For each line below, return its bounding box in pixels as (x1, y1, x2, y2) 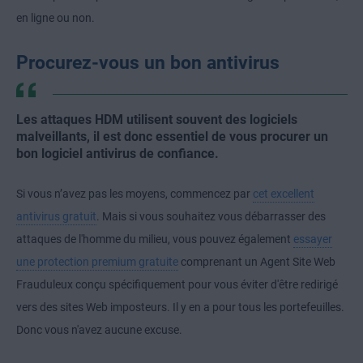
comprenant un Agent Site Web (178, 255, 335, 269)
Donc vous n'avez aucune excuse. (16, 323, 182, 337)
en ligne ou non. (16, 11, 95, 25)
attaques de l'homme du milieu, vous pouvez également (16, 233, 293, 246)
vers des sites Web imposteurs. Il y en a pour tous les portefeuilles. (16, 301, 344, 314)
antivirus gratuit (16, 210, 96, 224)
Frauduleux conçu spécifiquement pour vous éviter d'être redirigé (16, 278, 338, 292)
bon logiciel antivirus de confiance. (16, 146, 219, 162)
